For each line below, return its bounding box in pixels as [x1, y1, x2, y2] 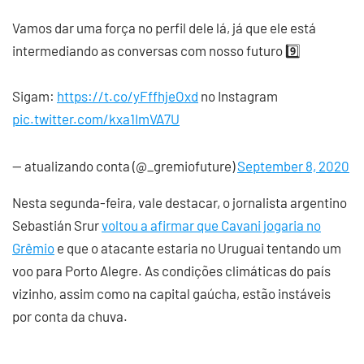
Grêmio [12, 240, 54, 256]
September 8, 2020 [237, 158, 349, 174]
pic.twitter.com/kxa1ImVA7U [12, 110, 180, 127]
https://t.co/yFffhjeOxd [57, 88, 198, 104]
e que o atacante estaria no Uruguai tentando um [54, 240, 341, 256]
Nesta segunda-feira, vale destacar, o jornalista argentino [12, 194, 347, 210]
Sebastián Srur [12, 217, 102, 233]
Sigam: [12, 88, 57, 104]
